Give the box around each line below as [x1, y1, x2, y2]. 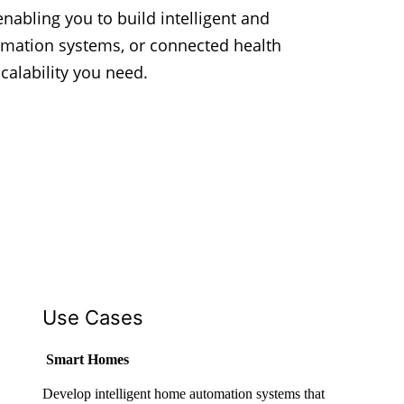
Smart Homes [45, 352, 129, 368]
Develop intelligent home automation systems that [41, 386, 325, 402]
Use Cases [41, 306, 143, 330]
